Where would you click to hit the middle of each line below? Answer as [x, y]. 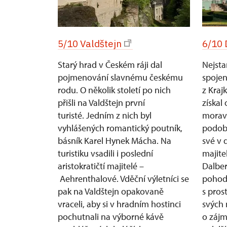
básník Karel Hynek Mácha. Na [115, 141]
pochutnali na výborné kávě [111, 217]
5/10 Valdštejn [90, 44]
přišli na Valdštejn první [101, 103]
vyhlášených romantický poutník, [120, 128]
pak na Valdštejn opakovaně [111, 191]
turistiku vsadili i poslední [105, 153]
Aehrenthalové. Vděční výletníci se [123, 179]
